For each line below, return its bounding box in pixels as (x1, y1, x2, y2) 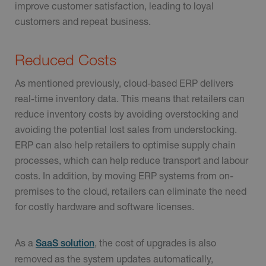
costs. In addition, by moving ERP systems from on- (15, 169, 233, 181)
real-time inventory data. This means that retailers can (15, 92, 245, 104)
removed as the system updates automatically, (15, 253, 213, 265)
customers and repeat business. (15, 15, 153, 27)
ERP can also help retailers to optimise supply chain (15, 138, 236, 150)
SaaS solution (36, 237, 94, 249)
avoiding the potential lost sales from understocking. (15, 123, 237, 135)
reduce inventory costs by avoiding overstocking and (15, 107, 238, 119)
